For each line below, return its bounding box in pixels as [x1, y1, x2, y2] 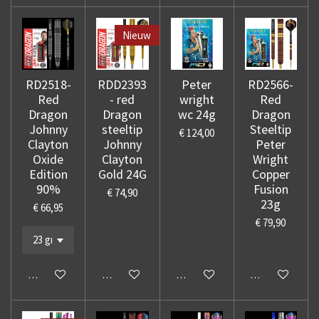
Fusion [253, 181, 288, 198]
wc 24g [177, 106, 216, 123]
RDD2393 [98, 76, 147, 93]
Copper [251, 166, 290, 183]
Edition [28, 166, 68, 183]
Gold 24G [98, 166, 147, 183]
